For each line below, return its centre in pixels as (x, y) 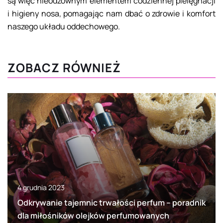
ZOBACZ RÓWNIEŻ (64, 68)
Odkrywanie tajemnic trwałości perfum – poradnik (111, 202)
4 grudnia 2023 (41, 187)
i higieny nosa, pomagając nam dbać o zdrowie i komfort (111, 14)
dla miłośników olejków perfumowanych (93, 215)
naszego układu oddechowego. (64, 27)
